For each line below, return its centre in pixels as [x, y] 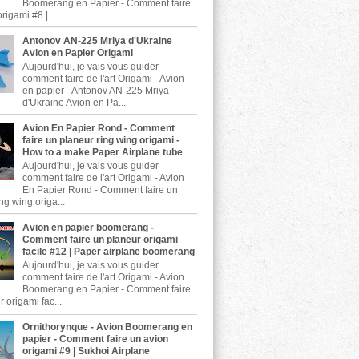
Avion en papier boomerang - [88, 227]
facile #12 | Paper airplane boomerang [108, 251]
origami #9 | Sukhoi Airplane [86, 351]
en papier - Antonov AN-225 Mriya [95, 90]
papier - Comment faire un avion [95, 339]
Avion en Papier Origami [77, 52]
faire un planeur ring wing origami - [101, 140]
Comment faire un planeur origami [100, 239]
